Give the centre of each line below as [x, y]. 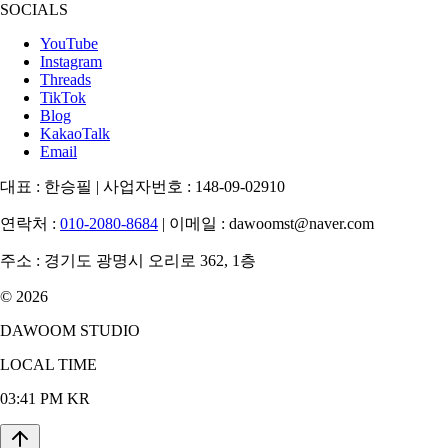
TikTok [63, 98]
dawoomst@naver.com [301, 224]
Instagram [71, 62]
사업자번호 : [147, 187]
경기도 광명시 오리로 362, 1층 [150, 261]
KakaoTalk [75, 134]
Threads [65, 80]
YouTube [69, 44]
